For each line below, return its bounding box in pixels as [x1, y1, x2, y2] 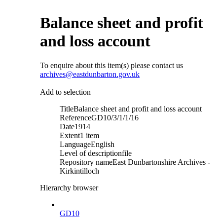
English [91, 140, 114, 148]
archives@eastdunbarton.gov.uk [40, 70, 140, 78]
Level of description [60, 148, 122, 157]
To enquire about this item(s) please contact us [40, 61, 183, 70]
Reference [60, 113, 91, 122]
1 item [80, 131, 99, 140]
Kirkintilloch [60, 166, 99, 175]
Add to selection [40, 87, 91, 96]
